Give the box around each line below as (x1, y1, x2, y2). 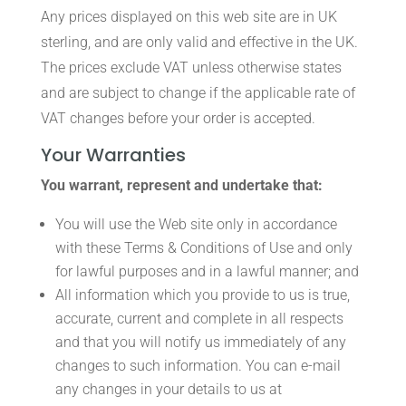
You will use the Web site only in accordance (54, 216, 337, 233)
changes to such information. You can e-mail (54, 357, 341, 374)
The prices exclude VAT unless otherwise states (40, 59, 342, 76)
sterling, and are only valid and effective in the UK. (40, 34, 358, 51)
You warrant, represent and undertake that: (40, 177, 323, 194)
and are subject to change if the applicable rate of (40, 84, 355, 101)
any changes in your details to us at (54, 381, 282, 398)
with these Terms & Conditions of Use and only (54, 239, 353, 256)
